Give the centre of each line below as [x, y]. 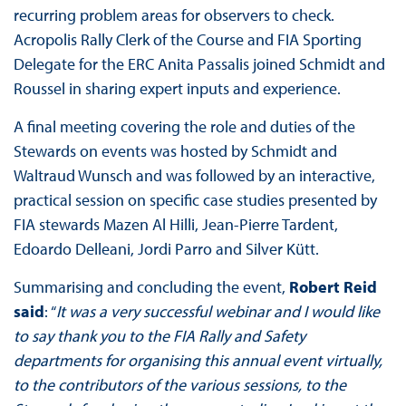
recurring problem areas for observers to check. [174, 15]
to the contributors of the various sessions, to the [179, 385]
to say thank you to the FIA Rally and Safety [159, 336]
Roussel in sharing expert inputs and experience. [177, 89]
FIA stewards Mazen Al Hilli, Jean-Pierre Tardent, [175, 225]
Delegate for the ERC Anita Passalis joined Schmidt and [199, 64]
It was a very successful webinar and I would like [217, 312]
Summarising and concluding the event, [151, 287]
